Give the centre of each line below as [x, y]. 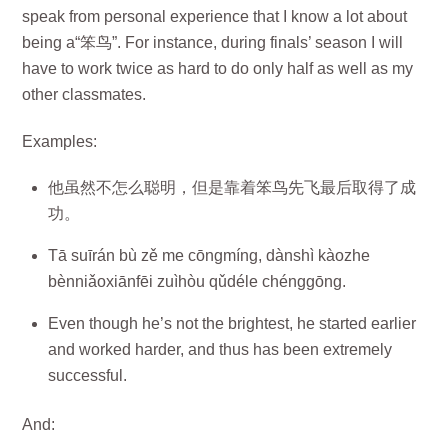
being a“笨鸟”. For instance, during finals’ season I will [213, 42]
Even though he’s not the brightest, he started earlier [232, 324]
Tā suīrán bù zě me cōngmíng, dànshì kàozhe [209, 256]
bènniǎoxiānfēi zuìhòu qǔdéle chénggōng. [197, 282]
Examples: [60, 141]
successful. [87, 376]
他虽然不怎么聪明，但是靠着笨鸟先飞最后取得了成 [232, 188]
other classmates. [84, 94]
